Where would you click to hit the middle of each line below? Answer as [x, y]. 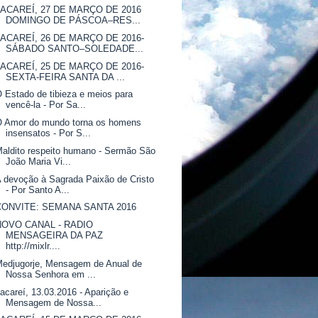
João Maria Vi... [39, 161]
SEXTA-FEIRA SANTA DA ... [66, 77]
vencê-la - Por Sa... [46, 105]
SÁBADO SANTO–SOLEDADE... [75, 48]
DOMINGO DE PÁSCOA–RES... [73, 20]
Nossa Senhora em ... [51, 274]
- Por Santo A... [38, 190]
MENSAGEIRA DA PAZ [55, 235]
